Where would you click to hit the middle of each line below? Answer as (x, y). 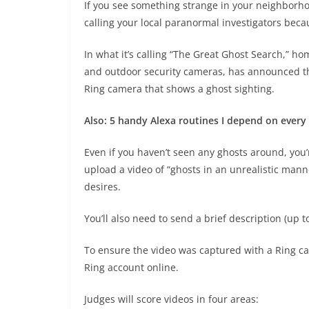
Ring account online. (131, 267)
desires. (102, 186)
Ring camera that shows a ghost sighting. (179, 88)
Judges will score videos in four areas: (171, 299)
